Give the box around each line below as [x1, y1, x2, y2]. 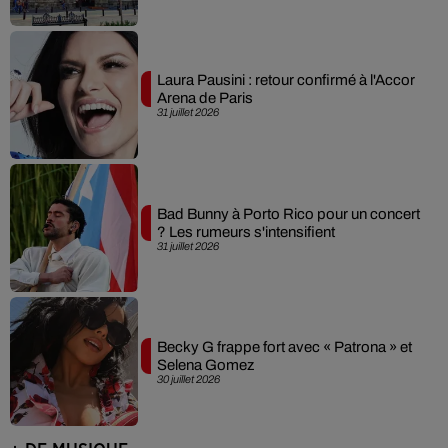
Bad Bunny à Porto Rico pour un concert [156, 205, 420, 222]
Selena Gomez [156, 357, 254, 374]
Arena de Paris [156, 90, 253, 107]
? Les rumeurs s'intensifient [156, 223, 335, 240]
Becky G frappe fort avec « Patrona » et [156, 339, 412, 356]
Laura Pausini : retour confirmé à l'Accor [156, 72, 415, 89]
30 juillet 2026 [156, 373, 220, 386]
